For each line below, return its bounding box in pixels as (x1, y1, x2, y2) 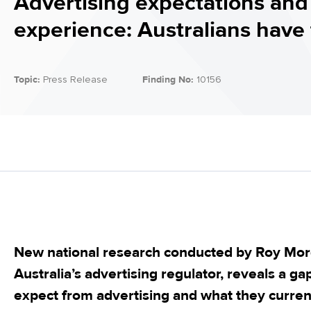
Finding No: (142, 73, 194, 85)
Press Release (43, 73, 108, 85)
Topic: (14, 73, 40, 85)
